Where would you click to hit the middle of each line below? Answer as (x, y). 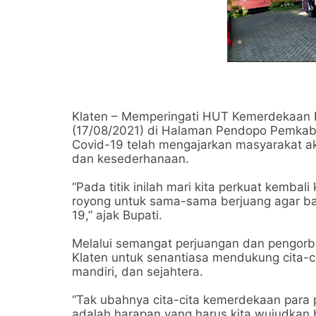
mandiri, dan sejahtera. (138, 272)
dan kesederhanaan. (132, 159)
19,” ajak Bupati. (119, 215)
